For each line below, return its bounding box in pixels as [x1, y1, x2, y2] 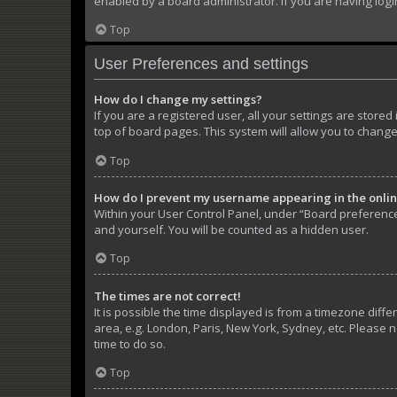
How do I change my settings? [94, 91, 262, 108]
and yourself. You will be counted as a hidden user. [94, 221, 369, 237]
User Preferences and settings [94, 55, 308, 74]
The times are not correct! [94, 287, 241, 304]
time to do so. [94, 335, 166, 352]
